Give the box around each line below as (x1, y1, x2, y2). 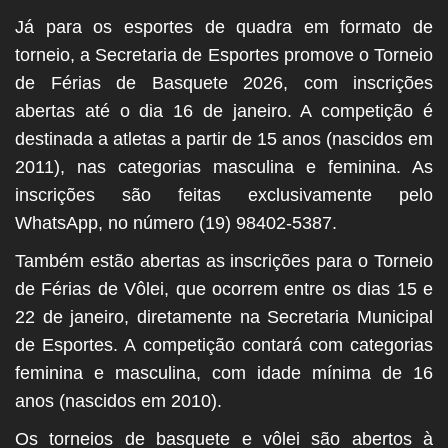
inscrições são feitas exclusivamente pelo (15, 185, 433, 206)
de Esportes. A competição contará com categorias (15, 335, 433, 356)
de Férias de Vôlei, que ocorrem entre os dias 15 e (15, 279, 433, 300)
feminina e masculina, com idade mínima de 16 (15, 363, 433, 384)
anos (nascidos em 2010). (15, 391, 222, 412)
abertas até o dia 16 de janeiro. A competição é (15, 101, 433, 122)
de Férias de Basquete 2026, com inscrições (15, 73, 433, 94)
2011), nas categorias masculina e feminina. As (15, 157, 433, 178)
